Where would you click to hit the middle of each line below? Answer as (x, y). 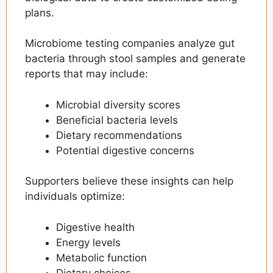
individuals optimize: (75, 197)
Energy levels (88, 242)
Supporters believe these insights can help (129, 181)
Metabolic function (101, 257)
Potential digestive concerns (125, 150)
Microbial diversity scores (118, 105)
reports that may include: (87, 74)
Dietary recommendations (119, 135)
